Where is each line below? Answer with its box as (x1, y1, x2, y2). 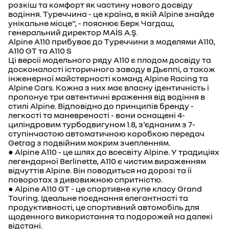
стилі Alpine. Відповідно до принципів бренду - (8, 101, 194, 111)
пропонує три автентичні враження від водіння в (8, 91, 205, 102)
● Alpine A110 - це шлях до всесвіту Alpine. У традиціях (8, 147, 219, 157)
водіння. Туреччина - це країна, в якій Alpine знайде (8, 9, 214, 19)
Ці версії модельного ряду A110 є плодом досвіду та (8, 55, 211, 65)
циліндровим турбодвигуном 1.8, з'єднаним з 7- (8, 119, 195, 129)
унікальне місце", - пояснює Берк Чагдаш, (8, 18, 174, 28)
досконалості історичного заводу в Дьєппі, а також (8, 64, 215, 74)
